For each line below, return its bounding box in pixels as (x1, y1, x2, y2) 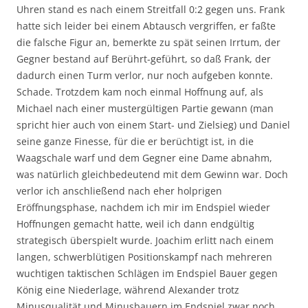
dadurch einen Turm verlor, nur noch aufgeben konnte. (16, 68, 273, 82)
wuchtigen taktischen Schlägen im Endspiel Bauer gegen (16, 266, 278, 280)
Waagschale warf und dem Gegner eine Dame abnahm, (16, 151, 272, 164)
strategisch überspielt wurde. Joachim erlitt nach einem (16, 233, 274, 247)
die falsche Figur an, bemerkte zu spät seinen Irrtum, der (16, 35, 280, 49)
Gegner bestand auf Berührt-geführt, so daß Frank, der (16, 52, 271, 65)
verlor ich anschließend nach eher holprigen (16, 184, 222, 197)
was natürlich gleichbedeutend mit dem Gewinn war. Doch (16, 167, 288, 181)
